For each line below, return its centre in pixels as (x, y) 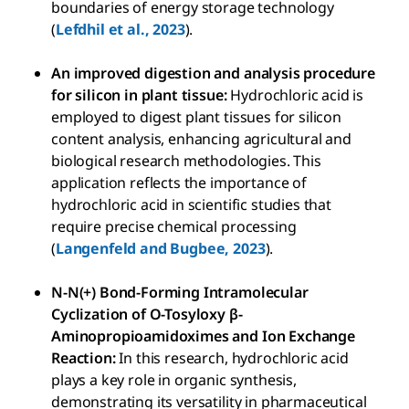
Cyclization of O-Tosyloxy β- (147, 314)
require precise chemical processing (174, 226)
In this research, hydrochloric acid (232, 357)
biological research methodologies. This (186, 160)
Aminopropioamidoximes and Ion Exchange (203, 336)
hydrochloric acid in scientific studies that (191, 204)
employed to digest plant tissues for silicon (196, 116)
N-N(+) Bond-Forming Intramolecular (180, 292)
